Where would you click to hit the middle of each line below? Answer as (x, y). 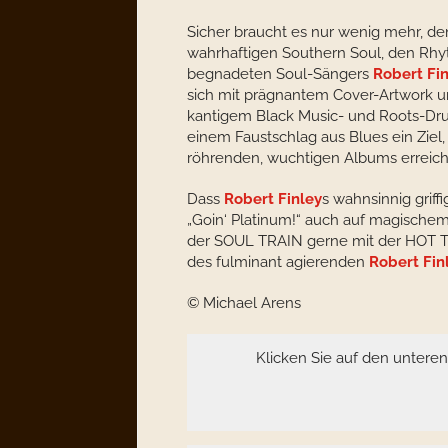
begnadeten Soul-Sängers (280, 74)
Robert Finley (273, 199)
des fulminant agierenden (278, 262)
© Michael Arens (244, 303)
